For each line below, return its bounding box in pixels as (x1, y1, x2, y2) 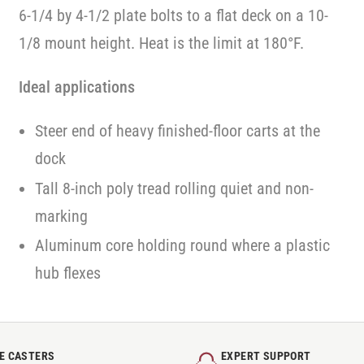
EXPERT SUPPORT (221, 349, 311, 362)
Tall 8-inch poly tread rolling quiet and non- (34, 178, 314, 198)
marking (34, 206, 88, 226)
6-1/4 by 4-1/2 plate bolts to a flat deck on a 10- (18, 6, 328, 25)
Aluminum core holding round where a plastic (34, 236, 330, 255)
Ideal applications (18, 77, 135, 97)
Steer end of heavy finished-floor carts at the (34, 121, 320, 141)
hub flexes (34, 263, 101, 283)
